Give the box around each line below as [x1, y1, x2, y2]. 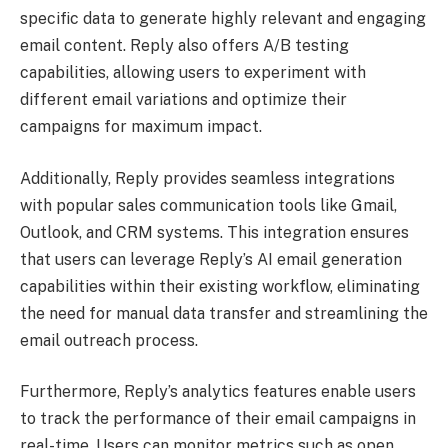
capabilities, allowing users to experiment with [20, 63, 366, 83]
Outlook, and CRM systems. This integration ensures [20, 222, 409, 242]
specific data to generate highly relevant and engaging [20, 9, 426, 29]
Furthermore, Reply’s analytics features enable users [20, 382, 416, 402]
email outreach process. [20, 330, 198, 350]
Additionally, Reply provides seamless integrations [20, 168, 395, 188]
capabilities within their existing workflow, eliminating [20, 276, 420, 296]
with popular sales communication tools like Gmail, [20, 195, 397, 215]
